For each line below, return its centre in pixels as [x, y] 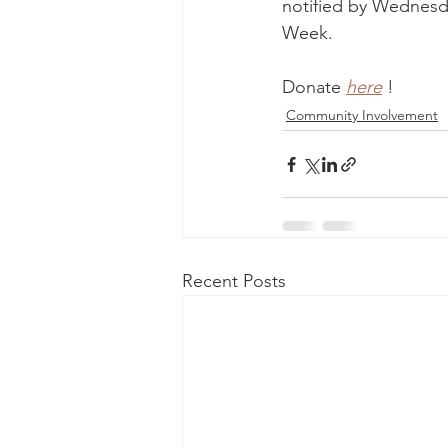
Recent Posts [234, 281]
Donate [314, 87]
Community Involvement [362, 115]
